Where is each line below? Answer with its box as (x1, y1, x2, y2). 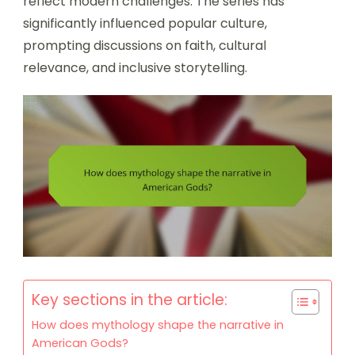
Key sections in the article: (32, 289, 227, 311)
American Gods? (32, 335, 128, 352)
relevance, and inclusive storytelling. (23, 58, 247, 77)
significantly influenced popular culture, (23, 13, 267, 32)
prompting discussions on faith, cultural (23, 36, 266, 55)
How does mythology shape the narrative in (32, 317, 284, 334)
